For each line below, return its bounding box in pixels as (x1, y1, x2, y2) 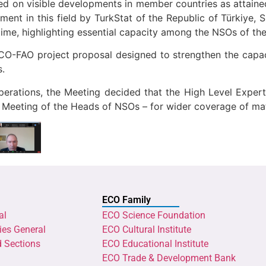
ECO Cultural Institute (102, 223, 191, 235)
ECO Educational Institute (102, 237, 208, 249)
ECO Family (102, 194, 151, 205)
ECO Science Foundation (102, 209, 205, 221)
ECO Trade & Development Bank (102, 252, 236, 264)
